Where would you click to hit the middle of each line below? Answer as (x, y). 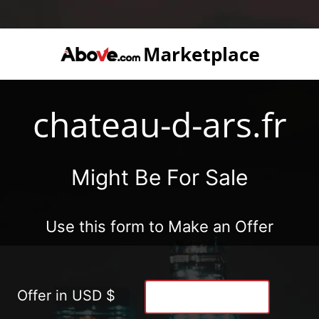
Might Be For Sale (159, 177)
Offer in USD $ (66, 295)
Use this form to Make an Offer (159, 226)
